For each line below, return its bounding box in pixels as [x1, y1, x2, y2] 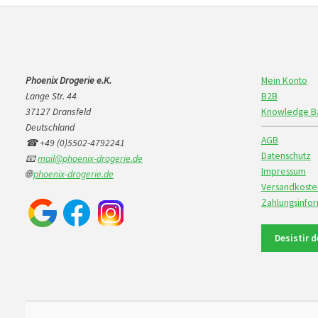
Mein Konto [261, 74, 307, 87]
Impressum [261, 165, 306, 177]
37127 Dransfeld [25, 105, 91, 118]
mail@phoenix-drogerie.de [37, 152, 143, 165]
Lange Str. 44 [25, 89, 77, 102]
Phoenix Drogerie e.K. [25, 74, 111, 87]
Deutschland [25, 121, 75, 133]
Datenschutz [261, 149, 311, 162]
